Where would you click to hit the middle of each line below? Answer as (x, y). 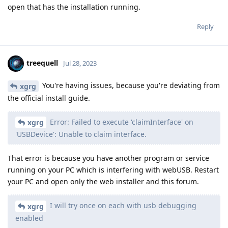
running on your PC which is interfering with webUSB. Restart (113, 170)
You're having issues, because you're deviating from (130, 85)
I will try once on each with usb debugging (122, 206)
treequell (42, 63)
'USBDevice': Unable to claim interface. (81, 134)
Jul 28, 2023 (80, 63)
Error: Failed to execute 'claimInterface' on (121, 122)
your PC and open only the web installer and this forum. (103, 182)
